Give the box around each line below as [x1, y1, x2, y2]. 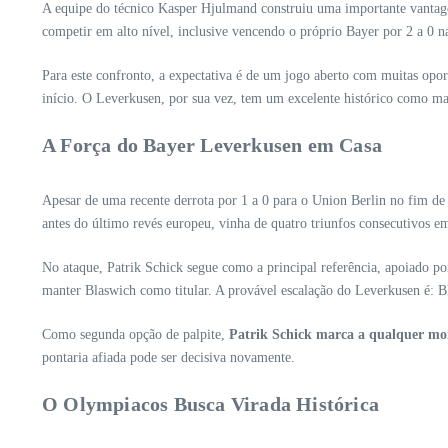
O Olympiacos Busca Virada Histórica [42, 393, 379, 416]
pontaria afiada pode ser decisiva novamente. [42, 350, 295, 366]
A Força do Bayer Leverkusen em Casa [42, 134, 382, 157]
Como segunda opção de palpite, [42, 327, 229, 343]
